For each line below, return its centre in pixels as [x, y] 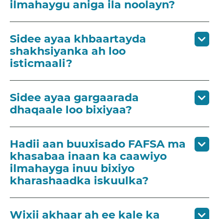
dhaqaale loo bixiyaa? [71, 109]
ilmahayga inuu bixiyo [72, 168]
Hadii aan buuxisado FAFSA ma [98, 144]
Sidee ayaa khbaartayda [78, 39]
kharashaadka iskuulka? [79, 180]
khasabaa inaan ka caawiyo [88, 156]
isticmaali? [41, 63]
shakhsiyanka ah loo [68, 51]
